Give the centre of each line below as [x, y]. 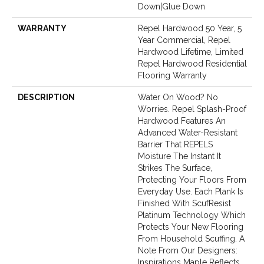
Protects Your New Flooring [191, 227]
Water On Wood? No [178, 97]
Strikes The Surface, [175, 168]
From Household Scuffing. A [191, 239]
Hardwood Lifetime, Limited [191, 52]
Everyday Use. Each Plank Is [191, 192]
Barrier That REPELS [175, 144]
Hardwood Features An [182, 121]
